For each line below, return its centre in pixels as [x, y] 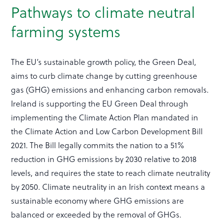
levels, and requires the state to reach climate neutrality [111, 173]
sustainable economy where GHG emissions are [98, 201]
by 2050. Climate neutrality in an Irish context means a [108, 187]
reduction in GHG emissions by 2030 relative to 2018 [104, 159]
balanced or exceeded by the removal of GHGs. [96, 215]
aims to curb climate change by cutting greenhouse [104, 76]
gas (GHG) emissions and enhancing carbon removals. [110, 90]
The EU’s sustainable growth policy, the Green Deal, [104, 62]
